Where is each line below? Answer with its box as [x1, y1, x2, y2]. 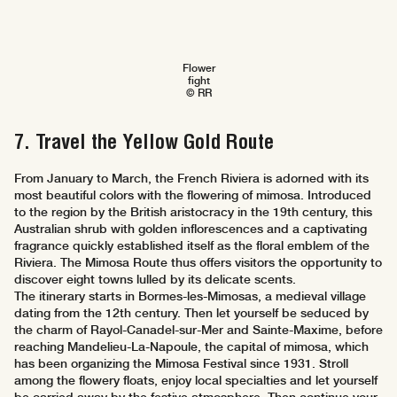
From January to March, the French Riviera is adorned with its [14, 171, 369, 186]
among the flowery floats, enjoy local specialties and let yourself [14, 373, 378, 388]
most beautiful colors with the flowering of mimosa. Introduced [14, 188, 371, 203]
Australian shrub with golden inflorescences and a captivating [14, 222, 367, 237]
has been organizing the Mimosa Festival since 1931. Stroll [14, 356, 348, 371]
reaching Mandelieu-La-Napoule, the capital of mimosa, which [14, 339, 369, 354]
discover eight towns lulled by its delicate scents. [14, 272, 296, 287]
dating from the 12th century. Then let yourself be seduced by [14, 306, 369, 321]
